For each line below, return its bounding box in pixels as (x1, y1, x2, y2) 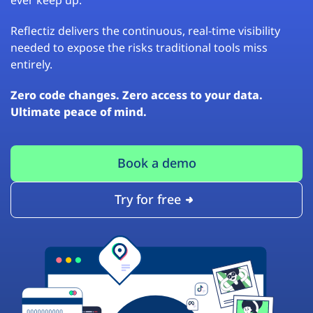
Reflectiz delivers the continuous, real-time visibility (10, 22, 280, 38)
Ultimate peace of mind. (10, 103, 147, 119)
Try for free (114, 191, 181, 208)
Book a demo (117, 154, 196, 172)
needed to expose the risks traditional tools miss (10, 39, 268, 55)
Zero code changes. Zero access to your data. (10, 87, 263, 103)
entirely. (10, 56, 52, 72)
